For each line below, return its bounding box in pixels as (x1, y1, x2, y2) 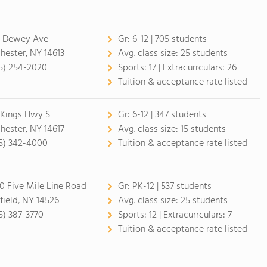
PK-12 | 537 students (132, 179, 212, 194)
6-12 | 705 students (132, 32, 207, 47)
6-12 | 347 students (132, 107, 206, 123)
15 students (180, 122, 226, 137)
